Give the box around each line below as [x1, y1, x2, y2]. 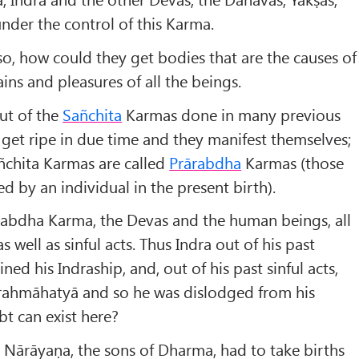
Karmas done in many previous [122, 103, 341, 125]
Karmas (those [241, 151, 345, 173]
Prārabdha [169, 151, 242, 173]
